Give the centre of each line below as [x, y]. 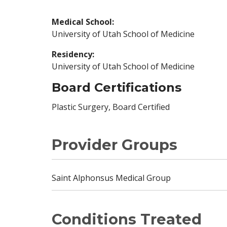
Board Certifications [117, 87]
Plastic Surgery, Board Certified [111, 107]
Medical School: [83, 22]
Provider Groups [115, 145]
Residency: [73, 54]
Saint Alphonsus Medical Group [111, 178]
